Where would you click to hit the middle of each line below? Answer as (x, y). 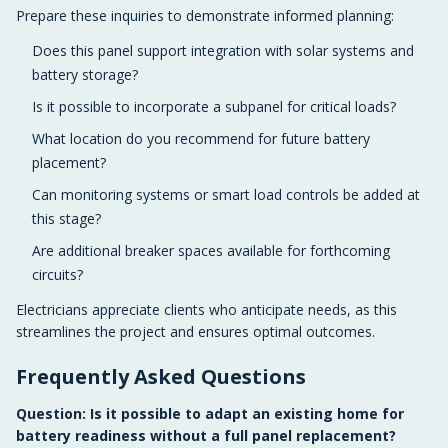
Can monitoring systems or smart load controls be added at (226, 194)
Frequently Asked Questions (161, 376)
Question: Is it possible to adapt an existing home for (210, 413)
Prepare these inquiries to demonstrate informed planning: (205, 15)
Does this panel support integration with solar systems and (223, 50)
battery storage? (85, 74)
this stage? (66, 218)
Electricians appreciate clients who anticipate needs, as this (206, 309)
